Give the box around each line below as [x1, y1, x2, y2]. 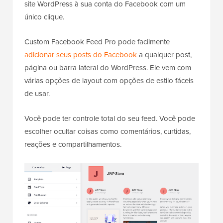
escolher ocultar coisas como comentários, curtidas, [24, 125, 191, 137]
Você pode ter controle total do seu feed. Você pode [24, 112, 195, 124]
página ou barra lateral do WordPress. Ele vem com [24, 62, 191, 73]
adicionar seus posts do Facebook [24, 49, 137, 60]
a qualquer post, [137, 49, 192, 60]
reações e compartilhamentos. [24, 138, 121, 150]
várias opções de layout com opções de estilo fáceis [24, 75, 194, 86]
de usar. [24, 88, 50, 99]
